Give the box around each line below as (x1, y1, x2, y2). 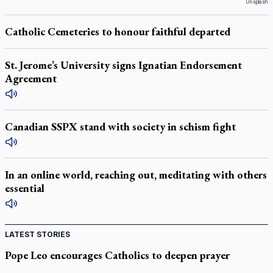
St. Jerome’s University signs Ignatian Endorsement (5, 58, 242, 72)
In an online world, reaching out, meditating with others (5, 168, 267, 182)
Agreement (5, 71, 57, 85)
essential (5, 181, 44, 195)
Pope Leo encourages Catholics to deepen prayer (5, 248, 230, 262)
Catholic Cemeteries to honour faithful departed (5, 24, 230, 38)
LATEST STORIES (5, 230, 70, 239)
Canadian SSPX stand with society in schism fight (5, 119, 236, 133)
